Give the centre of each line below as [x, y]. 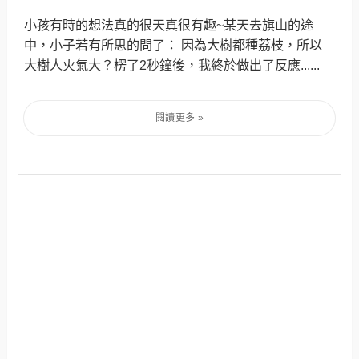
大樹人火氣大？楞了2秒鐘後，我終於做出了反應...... [174, 65]
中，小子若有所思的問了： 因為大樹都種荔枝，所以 [173, 44]
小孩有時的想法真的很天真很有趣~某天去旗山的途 [169, 24]
